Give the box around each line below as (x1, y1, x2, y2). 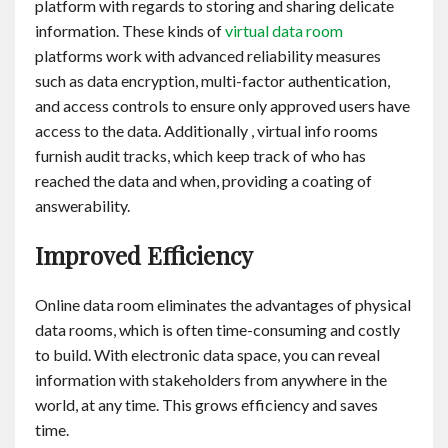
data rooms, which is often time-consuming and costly (35, 320, 400, 340)
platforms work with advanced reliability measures (35, 46, 381, 66)
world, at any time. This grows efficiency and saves (35, 395, 378, 415)
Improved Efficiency (35, 239, 253, 272)
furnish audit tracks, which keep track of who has (35, 146, 366, 166)
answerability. (35, 196, 130, 216)
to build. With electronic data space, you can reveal (35, 345, 380, 365)
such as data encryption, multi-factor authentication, (35, 71, 390, 91)
